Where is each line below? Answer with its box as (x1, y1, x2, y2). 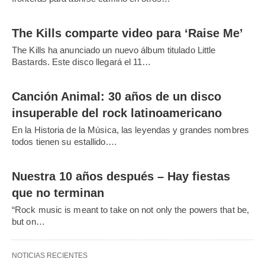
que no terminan (12, 186, 104, 199)
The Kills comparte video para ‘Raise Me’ (12, 26, 243, 40)
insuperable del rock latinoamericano (12, 106, 222, 119)
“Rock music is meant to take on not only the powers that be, (12, 204, 250, 215)
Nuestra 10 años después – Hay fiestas (12, 169, 230, 183)
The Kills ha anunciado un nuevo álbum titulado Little (12, 44, 216, 55)
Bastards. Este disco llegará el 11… (12, 56, 151, 67)
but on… (12, 216, 45, 227)
